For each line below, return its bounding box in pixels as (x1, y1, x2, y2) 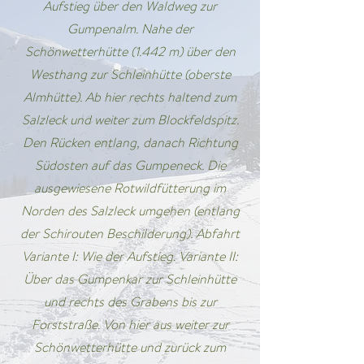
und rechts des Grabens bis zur (43, 292, 217, 311)
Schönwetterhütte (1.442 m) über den (24, 42, 236, 61)
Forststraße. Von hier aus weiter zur (31, 315, 229, 334)
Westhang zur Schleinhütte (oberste (29, 65, 231, 84)
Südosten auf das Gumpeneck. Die (34, 156, 226, 175)
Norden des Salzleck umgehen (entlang (20, 201, 240, 220)
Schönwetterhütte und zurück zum (34, 338, 226, 357)
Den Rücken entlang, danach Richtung (22, 133, 238, 152)
